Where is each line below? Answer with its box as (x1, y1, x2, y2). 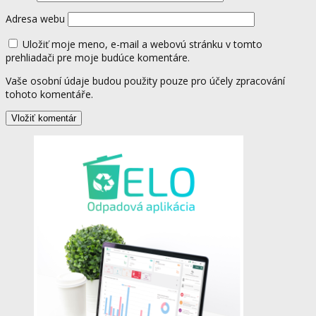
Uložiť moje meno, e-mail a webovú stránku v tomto (23, 37, 262, 51)
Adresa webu (6, 11, 65, 25)
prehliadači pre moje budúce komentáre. (6, 50, 190, 64)
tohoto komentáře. (6, 87, 93, 101)
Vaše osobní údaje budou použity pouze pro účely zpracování (6, 73, 285, 87)
